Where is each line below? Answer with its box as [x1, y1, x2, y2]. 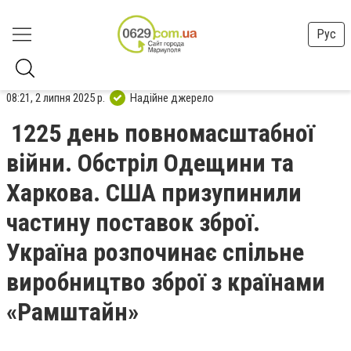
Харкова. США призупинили [6, 178, 302, 208]
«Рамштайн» [6, 297, 139, 327]
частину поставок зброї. [6, 208, 260, 237]
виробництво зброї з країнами [6, 267, 325, 297]
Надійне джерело [130, 90, 214, 105]
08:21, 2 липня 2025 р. [6, 90, 105, 105]
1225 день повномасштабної [11, 118, 314, 148]
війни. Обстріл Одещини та [6, 148, 294, 178]
